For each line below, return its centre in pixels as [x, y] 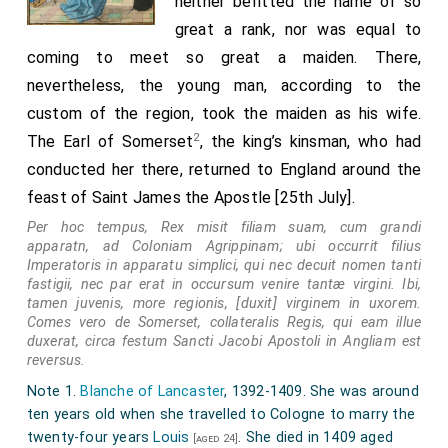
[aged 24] [214, 438]
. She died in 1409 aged [316, 437]
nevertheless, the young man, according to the [224, 85]
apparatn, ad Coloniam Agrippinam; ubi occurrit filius [224, 246]
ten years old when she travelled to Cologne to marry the [221, 414]
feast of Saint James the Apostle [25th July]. [190, 197]
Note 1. [53, 391]
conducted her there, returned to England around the [224, 169]
